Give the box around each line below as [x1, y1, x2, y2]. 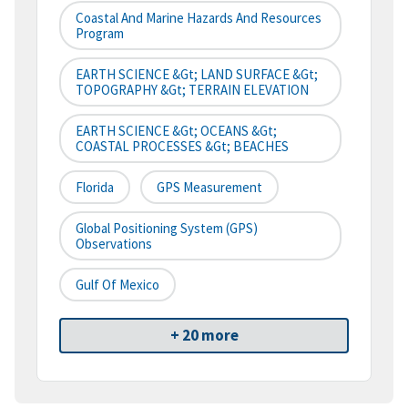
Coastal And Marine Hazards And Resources [76, 9, 321, 27]
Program [76, 25, 124, 43]
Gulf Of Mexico [76, 276, 159, 294]
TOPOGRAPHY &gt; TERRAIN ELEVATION [76, 81, 309, 99]
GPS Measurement [157, 178, 262, 197]
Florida [76, 178, 114, 197]
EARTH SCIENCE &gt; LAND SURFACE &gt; [76, 66, 318, 84]
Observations [76, 235, 152, 253]
